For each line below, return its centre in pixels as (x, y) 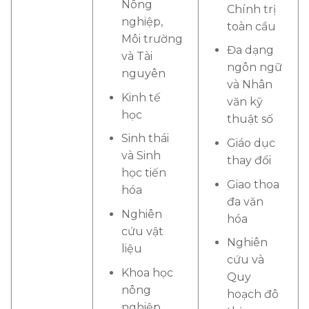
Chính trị (251, 9)
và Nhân (249, 85)
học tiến (143, 173)
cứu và (245, 260)
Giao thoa (253, 184)
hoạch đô (252, 295)
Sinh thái (145, 139)
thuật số (250, 119)
